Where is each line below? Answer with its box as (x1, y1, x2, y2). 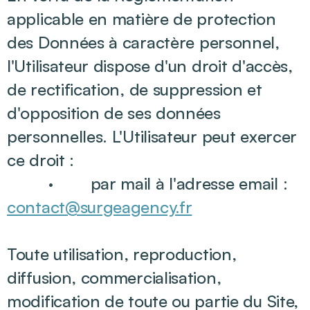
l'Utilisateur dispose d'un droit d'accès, (7, 55, 293, 76)
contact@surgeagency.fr (7, 197, 192, 217)
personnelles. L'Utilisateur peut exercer (7, 126, 298, 147)
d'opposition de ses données (7, 102, 221, 123)
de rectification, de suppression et (7, 79, 262, 100)
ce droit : (7, 149, 74, 170)
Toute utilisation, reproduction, (7, 244, 237, 264)
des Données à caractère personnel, (7, 32, 280, 53)
